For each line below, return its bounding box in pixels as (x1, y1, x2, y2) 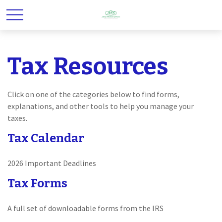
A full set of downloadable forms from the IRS (7, 203, 164, 213)
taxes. (7, 113, 27, 123)
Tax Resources (7, 52, 168, 81)
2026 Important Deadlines (7, 158, 96, 168)
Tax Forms (7, 176, 67, 190)
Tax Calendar (7, 131, 84, 145)
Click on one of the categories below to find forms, (7, 89, 179, 99)
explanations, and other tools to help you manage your (7, 101, 194, 111)
